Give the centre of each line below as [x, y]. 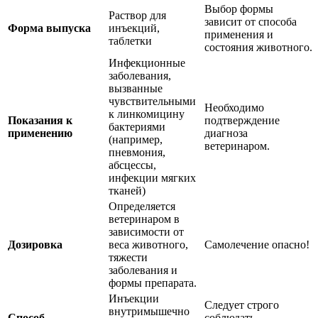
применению [40, 133]
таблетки [130, 41]
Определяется [142, 207]
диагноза [226, 133]
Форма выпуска [49, 28]
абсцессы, [132, 165]
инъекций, [134, 28]
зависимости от [146, 232]
